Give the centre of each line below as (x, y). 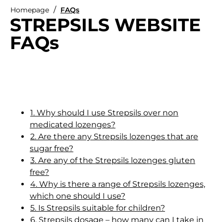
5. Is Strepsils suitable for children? (98, 208)
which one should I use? (78, 196)
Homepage (30, 10)
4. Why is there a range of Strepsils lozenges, (118, 184)
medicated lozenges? (73, 124)
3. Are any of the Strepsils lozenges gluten (113, 160)
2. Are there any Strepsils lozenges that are (114, 136)
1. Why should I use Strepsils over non (104, 112)
